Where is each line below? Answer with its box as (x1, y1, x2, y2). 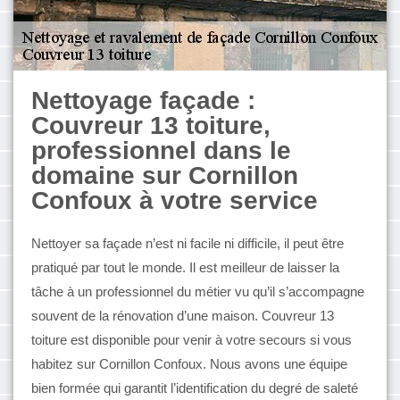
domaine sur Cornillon (31, 162, 298, 189)
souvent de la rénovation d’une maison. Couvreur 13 (31, 308, 334, 323)
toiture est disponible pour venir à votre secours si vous (31, 332, 352, 347)
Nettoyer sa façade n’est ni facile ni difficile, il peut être (31, 236, 344, 251)
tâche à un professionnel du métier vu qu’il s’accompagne (31, 284, 364, 299)
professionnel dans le (31, 137, 291, 164)
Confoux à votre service (31, 187, 318, 214)
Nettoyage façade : (31, 87, 255, 114)
